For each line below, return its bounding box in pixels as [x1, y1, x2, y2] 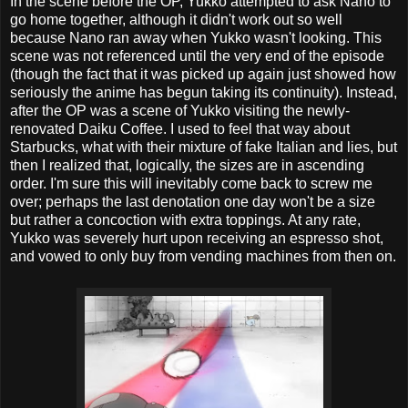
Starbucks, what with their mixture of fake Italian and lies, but [10, 138, 397, 155]
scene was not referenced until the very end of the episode [10, 47, 384, 64]
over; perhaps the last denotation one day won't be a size [10, 193, 375, 209]
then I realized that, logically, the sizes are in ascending [10, 157, 364, 173]
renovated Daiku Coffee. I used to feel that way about [10, 120, 350, 137]
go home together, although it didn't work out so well [10, 11, 342, 27]
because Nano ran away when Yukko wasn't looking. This [10, 29, 382, 46]
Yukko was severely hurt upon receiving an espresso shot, [10, 229, 383, 246]
